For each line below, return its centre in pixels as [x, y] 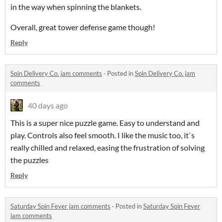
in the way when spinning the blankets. [76, 7]
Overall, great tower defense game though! [83, 27]
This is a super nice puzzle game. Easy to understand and [105, 123]
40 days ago [48, 106]
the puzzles [30, 160]
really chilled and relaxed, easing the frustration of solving [108, 148]
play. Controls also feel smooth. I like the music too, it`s [103, 135]
